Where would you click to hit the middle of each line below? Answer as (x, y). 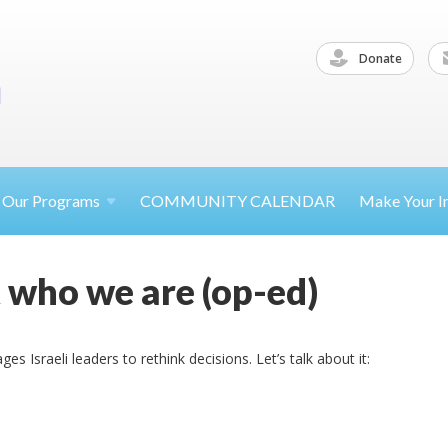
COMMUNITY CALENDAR (237, 200)
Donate (379, 58)
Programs (66, 200)
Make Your (398, 200)
